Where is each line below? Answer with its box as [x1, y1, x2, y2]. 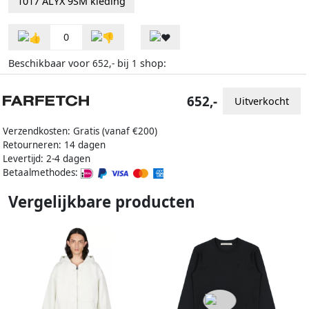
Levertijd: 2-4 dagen [3, 152, 90, 166]
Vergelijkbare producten [8, 191, 195, 213]
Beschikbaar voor [8, 57, 92, 70]
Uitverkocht [235, 94, 289, 108]
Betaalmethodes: [3, 166, 81, 179]
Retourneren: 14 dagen [3, 139, 106, 152]
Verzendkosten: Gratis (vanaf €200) [3, 125, 157, 138]
